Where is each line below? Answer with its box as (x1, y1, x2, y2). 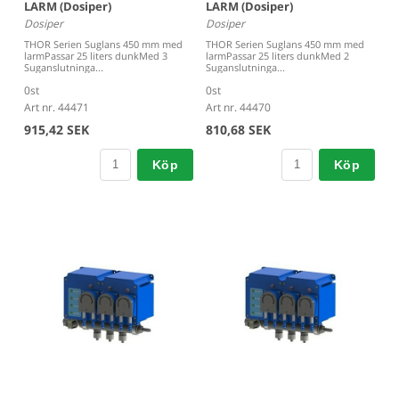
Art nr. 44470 (206, 99, 271, 115)
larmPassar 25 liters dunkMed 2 (206, 48, 349, 62)
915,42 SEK (24, 120, 89, 138)
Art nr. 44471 (24, 99, 89, 115)
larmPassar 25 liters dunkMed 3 (24, 48, 167, 62)
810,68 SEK (206, 120, 271, 138)
